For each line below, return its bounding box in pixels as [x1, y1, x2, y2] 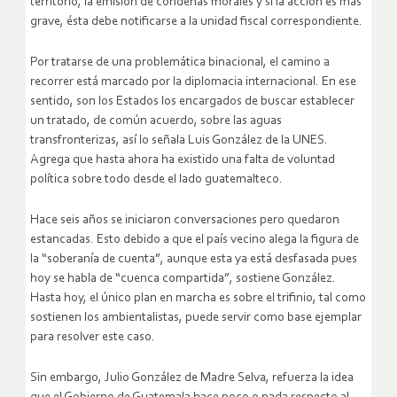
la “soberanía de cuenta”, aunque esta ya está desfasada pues [30, 252, 357, 266]
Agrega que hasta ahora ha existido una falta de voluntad [30, 152, 335, 167]
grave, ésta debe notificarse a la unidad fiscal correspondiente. [30, 14, 362, 28]
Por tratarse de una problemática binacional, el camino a [30, 55, 330, 69]
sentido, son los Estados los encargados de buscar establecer [30, 94, 354, 108]
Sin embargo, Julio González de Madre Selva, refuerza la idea [30, 370, 354, 385]
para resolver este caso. [30, 330, 155, 344]
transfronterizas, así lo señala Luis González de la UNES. [30, 133, 328, 147]
